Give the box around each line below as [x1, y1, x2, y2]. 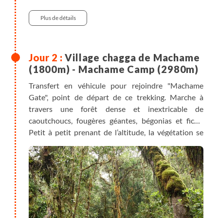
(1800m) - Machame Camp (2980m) [29, 63, 199, 75]
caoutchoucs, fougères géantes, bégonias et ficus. [29, 115, 203, 125]
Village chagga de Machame [65, 51, 200, 63]
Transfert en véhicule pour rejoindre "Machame [29, 80, 203, 90]
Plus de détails [40, 14, 76, 21]
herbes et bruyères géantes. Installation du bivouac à [29, 150, 203, 160]
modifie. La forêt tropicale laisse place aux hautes [29, 139, 203, 148]
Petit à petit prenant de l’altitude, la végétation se [29, 127, 203, 137]
